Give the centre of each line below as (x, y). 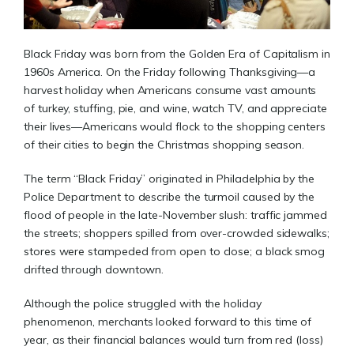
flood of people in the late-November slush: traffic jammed (175, 215)
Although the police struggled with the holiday (143, 304)
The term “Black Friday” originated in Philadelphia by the (169, 179)
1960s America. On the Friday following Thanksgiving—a (170, 72)
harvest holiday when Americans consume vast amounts (170, 90)
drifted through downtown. (96, 270)
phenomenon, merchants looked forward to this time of (168, 322)
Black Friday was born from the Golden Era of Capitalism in (177, 54)
